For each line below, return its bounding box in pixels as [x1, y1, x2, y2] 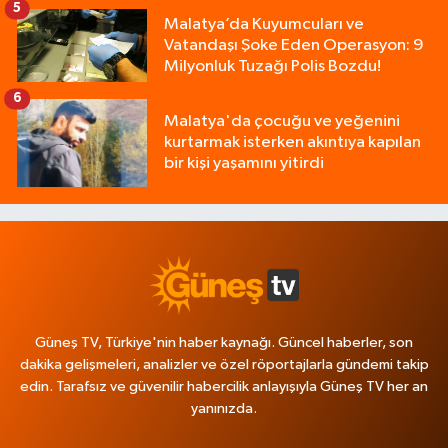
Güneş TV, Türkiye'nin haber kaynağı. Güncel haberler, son [35, 334, 413, 350]
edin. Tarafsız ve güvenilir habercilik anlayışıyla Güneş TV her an [20, 378, 428, 394]
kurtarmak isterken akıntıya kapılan [164, 134, 421, 152]
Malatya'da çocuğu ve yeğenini [164, 113, 400, 131]
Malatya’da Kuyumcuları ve [164, 15, 364, 33]
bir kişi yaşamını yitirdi [164, 155, 324, 173]
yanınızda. [191, 400, 257, 416]
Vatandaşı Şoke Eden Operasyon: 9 [164, 36, 424, 54]
